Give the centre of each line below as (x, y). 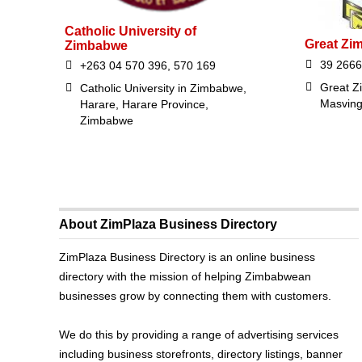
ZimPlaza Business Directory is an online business (187, 257)
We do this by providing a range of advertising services (199, 334)
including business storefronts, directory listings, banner (201, 354)
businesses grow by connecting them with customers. (196, 295)
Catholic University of (130, 31)
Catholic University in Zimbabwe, (163, 88)
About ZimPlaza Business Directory (168, 224)
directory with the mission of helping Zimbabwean (185, 276)
